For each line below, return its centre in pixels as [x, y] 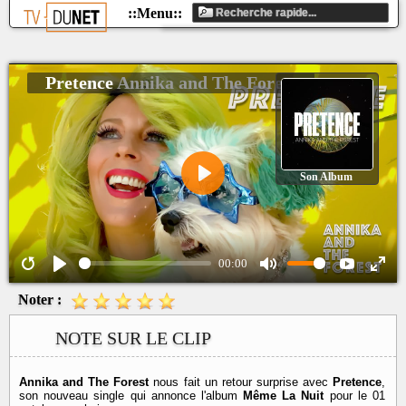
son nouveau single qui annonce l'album [131, 396]
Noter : [40, 299]
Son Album [326, 177]
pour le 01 [355, 396]
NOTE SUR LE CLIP [133, 338]
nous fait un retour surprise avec [241, 382]
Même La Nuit [284, 396]
